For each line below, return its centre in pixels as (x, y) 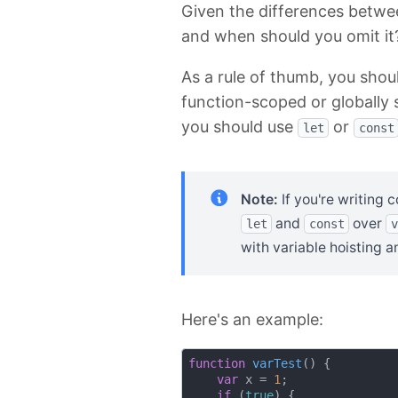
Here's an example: (252, 320)
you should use (239, 127)
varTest (277, 363)
